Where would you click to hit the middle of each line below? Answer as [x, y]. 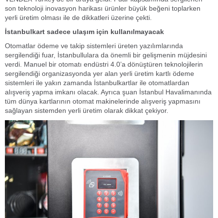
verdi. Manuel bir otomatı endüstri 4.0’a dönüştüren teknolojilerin [104, 64]
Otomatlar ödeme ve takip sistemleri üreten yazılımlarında [94, 46]
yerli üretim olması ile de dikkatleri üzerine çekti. [78, 18]
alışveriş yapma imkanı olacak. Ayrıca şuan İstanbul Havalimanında [108, 92]
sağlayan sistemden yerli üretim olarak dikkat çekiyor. [87, 110]
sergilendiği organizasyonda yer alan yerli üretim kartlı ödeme [100, 73]
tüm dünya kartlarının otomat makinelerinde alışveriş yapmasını [103, 101]
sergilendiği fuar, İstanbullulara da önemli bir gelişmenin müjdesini [106, 55]
